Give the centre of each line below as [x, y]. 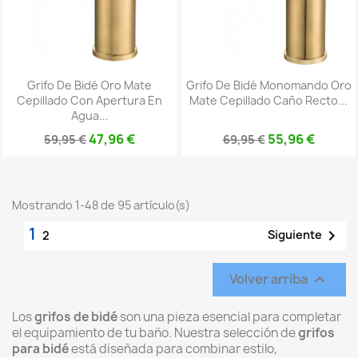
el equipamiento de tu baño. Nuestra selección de [155, 333]
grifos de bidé [76, 317]
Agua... [89, 115]
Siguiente [295, 234]
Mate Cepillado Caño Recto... [268, 100]
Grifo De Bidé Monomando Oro [268, 85]
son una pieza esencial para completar [229, 317]
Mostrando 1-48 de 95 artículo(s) [101, 205]
